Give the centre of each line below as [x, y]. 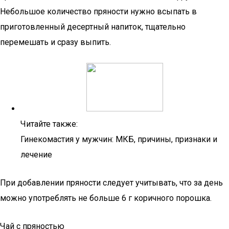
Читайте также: [49, 124]
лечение [36, 155]
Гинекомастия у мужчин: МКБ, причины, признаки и [119, 139]
